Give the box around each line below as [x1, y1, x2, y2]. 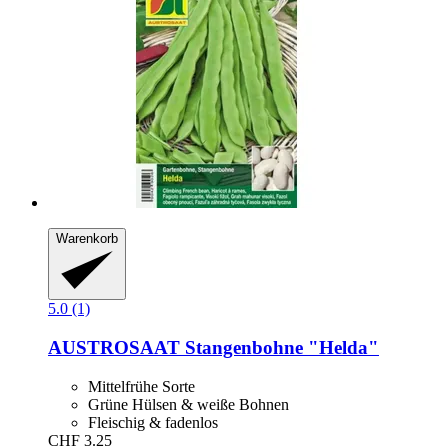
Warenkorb [56, 230, 118, 246]
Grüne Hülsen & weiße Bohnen [88, 395, 289, 413]
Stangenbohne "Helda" [180, 337, 379, 359]
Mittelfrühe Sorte [88, 377, 195, 395]
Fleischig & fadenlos [88, 413, 218, 431]
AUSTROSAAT [48, 337, 180, 359]
